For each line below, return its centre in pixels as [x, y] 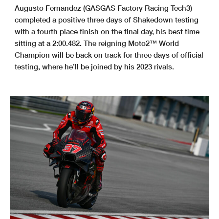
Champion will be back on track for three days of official [109, 55]
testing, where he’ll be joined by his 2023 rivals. [94, 67]
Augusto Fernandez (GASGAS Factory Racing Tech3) [103, 8]
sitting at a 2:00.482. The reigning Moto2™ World [97, 43]
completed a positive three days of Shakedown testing [107, 20]
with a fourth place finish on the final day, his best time [107, 32]
